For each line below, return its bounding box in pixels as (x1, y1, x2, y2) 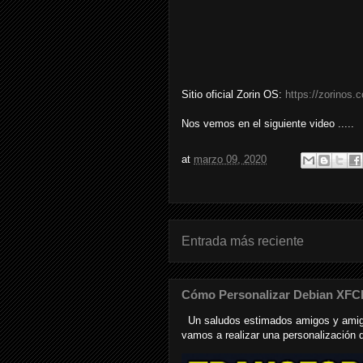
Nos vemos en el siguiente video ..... (181, 117, 354, 130)
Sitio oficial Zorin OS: (181, 88, 285, 100)
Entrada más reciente (181, 233, 304, 248)
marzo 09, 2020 (194, 152, 267, 165)
